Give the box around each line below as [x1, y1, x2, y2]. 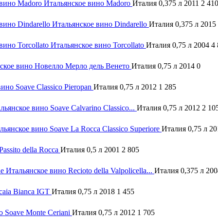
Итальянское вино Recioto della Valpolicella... [6, 166, 154, 175]
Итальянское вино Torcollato [51, 41, 146, 50]
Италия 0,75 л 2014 [131, 62, 197, 71]
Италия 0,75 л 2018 [52, 187, 117, 196]
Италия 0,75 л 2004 [146, 41, 211, 50]
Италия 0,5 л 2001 [60, 145, 122, 154]
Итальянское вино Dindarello [52, 20, 149, 29]
